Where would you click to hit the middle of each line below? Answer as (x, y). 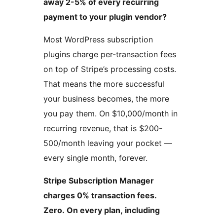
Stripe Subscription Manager (99, 181)
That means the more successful (104, 84)
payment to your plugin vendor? (105, 17)
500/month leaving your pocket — (108, 143)
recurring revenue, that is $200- (103, 129)
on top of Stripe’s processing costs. (110, 69)
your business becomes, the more (106, 99)
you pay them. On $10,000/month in (110, 114)
